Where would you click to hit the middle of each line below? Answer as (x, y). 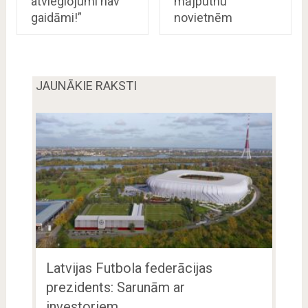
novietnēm (203, 17)
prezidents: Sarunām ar (115, 288)
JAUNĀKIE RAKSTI (86, 85)
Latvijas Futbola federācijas (129, 268)
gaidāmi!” (56, 17)
